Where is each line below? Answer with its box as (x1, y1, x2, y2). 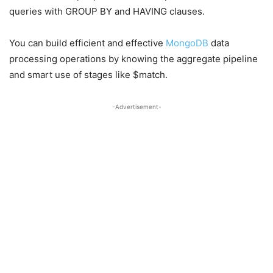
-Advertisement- (112, 103, 161, 110)
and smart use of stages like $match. (9, 69, 168, 80)
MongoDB (166, 37, 208, 49)
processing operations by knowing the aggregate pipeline (9, 53, 258, 65)
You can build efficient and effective (9, 37, 166, 49)
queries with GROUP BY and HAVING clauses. (9, 5, 205, 17)
